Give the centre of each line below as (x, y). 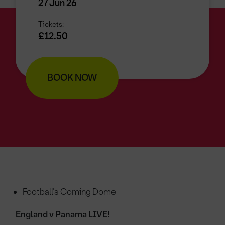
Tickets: (51, 24)
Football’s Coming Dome (70, 192)
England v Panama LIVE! (63, 215)
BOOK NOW (72, 78)
